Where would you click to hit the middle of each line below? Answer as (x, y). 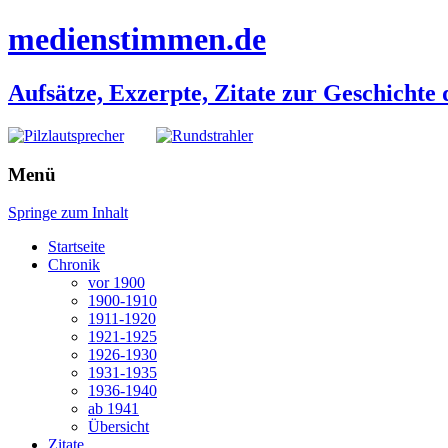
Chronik (74, 265)
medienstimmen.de (137, 39)
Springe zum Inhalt (68, 213)
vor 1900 (116, 283)
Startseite (76, 247)
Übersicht (118, 427)
